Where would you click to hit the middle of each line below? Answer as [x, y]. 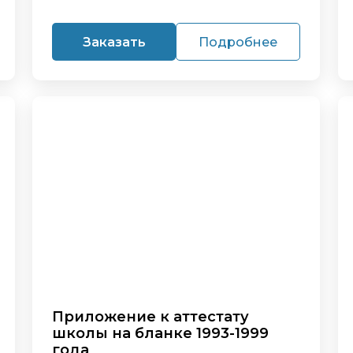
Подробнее [238, 42]
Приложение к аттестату [151, 317]
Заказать [114, 42]
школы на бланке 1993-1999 [161, 333]
